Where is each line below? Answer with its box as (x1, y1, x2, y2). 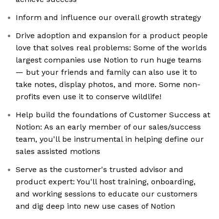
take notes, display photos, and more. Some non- (16, 80, 200, 89)
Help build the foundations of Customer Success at (16, 110, 210, 120)
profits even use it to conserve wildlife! (16, 92, 161, 102)
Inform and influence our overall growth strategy (16, 13, 201, 22)
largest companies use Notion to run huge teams (16, 55, 201, 65)
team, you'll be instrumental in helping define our (16, 134, 204, 144)
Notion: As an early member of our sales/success (16, 122, 201, 132)
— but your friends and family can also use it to (16, 67, 197, 77)
